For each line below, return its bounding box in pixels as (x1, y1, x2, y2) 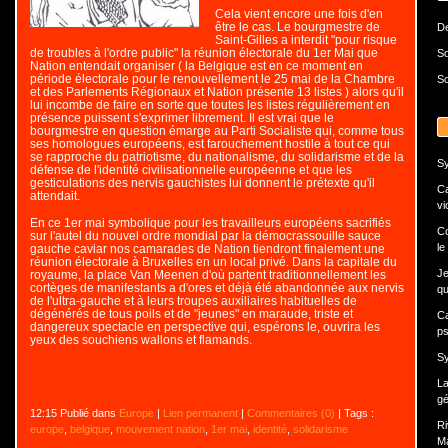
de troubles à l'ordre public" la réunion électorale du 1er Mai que (29, 46, 378, 59)
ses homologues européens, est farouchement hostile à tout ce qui (29, 137, 390, 150)
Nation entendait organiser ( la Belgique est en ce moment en (29, 59, 363, 72)
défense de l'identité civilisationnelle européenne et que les (29, 163, 352, 176)
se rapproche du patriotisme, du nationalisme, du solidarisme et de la (29, 150, 404, 163)
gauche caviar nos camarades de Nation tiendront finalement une (29, 242, 385, 255)
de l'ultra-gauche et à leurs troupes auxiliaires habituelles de (29, 294, 357, 307)
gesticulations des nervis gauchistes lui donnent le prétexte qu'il (29, 176, 375, 189)
